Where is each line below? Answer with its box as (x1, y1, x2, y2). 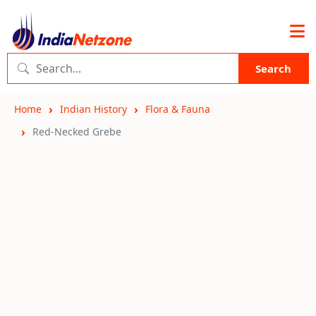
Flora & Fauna (145, 102, 210, 116)
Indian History (60, 102, 127, 116)
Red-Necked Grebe (32, 125, 121, 138)
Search (255, 61, 291, 75)
